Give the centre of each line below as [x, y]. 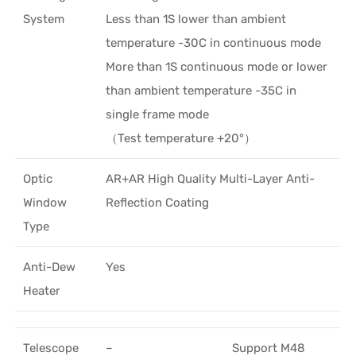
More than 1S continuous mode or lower [217, 66]
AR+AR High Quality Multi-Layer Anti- [211, 178]
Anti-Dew [50, 267]
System [44, 19]
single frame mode [158, 114]
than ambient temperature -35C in [201, 90]
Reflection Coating [158, 202]
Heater [42, 290]
